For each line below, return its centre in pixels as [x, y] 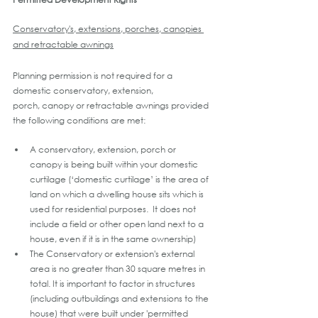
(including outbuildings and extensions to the [120, 298]
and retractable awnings [63, 44]
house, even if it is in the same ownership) [113, 238]
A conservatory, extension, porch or [104, 149]
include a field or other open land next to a [118, 224]
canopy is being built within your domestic [115, 164]
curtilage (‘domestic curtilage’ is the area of [120, 179]
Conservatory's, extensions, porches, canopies [108, 28]
